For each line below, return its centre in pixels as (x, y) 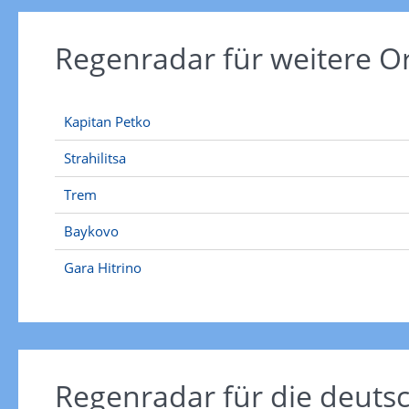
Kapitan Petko (107, 121)
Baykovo (91, 231)
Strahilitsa (94, 158)
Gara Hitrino (102, 267)
